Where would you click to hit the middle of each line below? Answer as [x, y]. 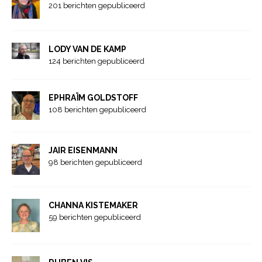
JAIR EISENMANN [83, 150]
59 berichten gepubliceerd [95, 217]
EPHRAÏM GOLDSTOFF [93, 98]
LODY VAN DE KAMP [87, 49]
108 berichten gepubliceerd [97, 110]
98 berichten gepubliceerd [95, 162]
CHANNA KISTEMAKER [93, 205]
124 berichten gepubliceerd [96, 61]
